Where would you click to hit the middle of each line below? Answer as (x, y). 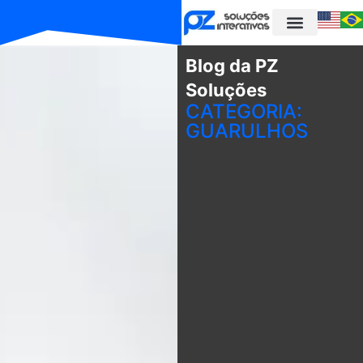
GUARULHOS (246, 130)
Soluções (226, 90)
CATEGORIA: (243, 111)
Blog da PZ (232, 65)
